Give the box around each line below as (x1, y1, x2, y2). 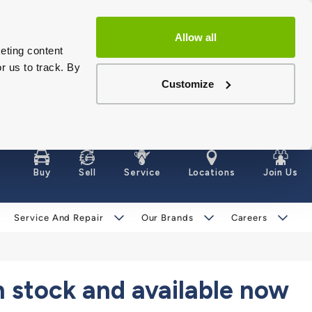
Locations (188, 167, 235, 178)
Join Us (263, 167, 298, 178)
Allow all (175, 31, 217, 43)
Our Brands (141, 212, 194, 223)
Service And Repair (14, 212, 104, 223)
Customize (162, 77, 214, 90)
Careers (231, 212, 267, 223)
